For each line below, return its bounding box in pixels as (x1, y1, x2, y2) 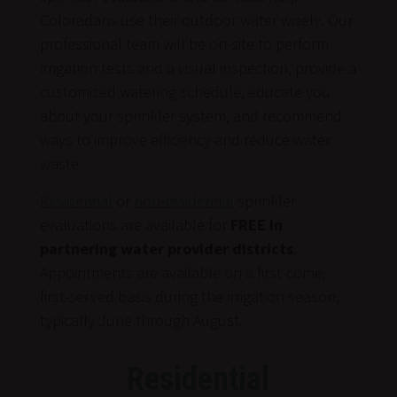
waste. (39, 152, 82, 174)
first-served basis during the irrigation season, (39, 285, 339, 307)
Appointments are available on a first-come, (39, 261, 326, 283)
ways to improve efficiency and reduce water (39, 128, 331, 150)
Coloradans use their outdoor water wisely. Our (39, 9, 353, 30)
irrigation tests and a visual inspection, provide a (39, 57, 356, 78)
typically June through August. (39, 309, 243, 331)
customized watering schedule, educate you (39, 81, 331, 102)
